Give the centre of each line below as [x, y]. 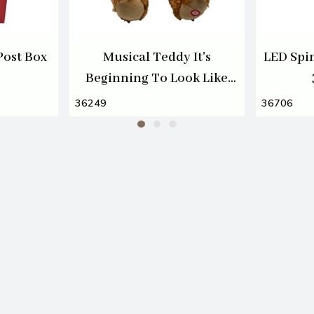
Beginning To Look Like [157, 78]
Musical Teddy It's [157, 57]
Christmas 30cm [157, 99]
